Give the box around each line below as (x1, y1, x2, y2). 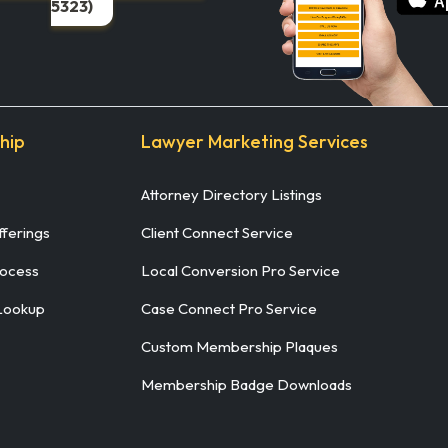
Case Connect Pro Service (141, 298, 317, 318)
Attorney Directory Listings (141, 184, 322, 204)
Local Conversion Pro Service (141, 260, 340, 280)
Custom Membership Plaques (141, 336, 338, 356)
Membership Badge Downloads (141, 374, 352, 394)
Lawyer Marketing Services (141, 129, 368, 153)
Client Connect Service (141, 222, 293, 242)
